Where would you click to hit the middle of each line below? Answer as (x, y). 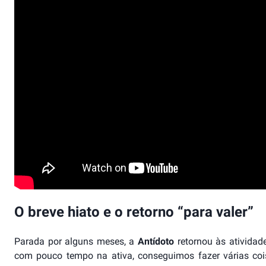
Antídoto (157, 242)
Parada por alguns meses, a (76, 242)
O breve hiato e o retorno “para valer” (134, 212)
